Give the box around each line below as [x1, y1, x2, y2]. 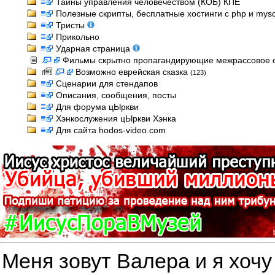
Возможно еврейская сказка [76, 67, 190, 77]
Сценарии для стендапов [56, 79, 158, 88]
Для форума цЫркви [56, 102, 139, 112]
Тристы [56, 20, 87, 30]
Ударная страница [56, 44, 133, 53]
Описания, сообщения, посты [56, 90, 176, 100]
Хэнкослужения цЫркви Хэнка [56, 114, 176, 123]
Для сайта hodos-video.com [56, 125, 166, 135]
